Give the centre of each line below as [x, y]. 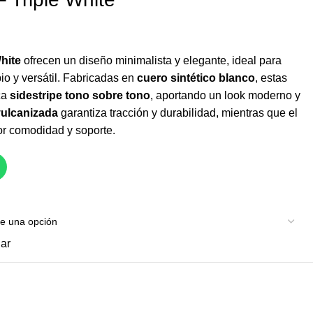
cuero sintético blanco [196, 78]
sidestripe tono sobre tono [80, 96]
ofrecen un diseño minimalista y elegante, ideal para [151, 61]
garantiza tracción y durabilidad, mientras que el [178, 113]
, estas [271, 78]
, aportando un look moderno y [225, 96]
